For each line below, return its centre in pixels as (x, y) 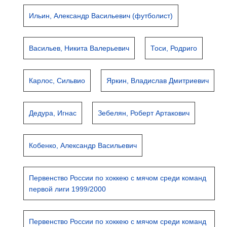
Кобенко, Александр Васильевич (83, 145)
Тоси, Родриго (174, 48)
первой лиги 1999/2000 (68, 189)
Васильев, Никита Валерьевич (79, 48)
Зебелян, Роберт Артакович (144, 113)
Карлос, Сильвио (57, 81)
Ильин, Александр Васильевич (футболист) (101, 16)
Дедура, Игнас (53, 113)
